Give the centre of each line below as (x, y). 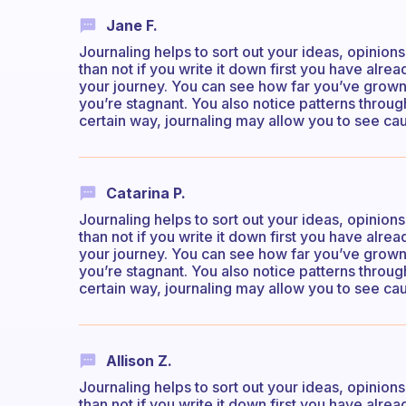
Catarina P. (146, 193)
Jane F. (132, 25)
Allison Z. (139, 361)
